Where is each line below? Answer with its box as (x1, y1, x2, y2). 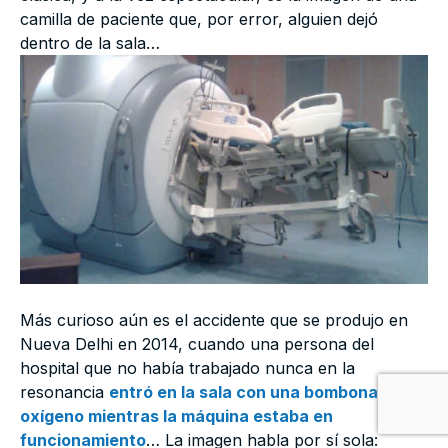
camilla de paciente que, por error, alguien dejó (20, 8, 378, 29)
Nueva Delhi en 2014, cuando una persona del (20, 333, 374, 354)
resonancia (20, 381, 109, 402)
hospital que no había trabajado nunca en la (20, 357, 355, 378)
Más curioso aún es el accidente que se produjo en (20, 309, 408, 330)
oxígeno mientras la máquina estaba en (20, 405, 333, 426)
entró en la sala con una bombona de (109, 381, 402, 402)
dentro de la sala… (20, 32, 160, 53)
